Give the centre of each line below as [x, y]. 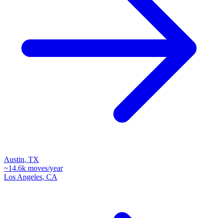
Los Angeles [23, 177]
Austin [14, 159]
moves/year [44, 168]
